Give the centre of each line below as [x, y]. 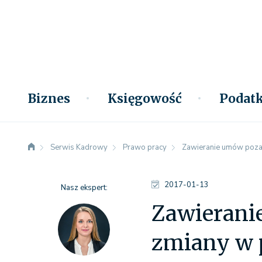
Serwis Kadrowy [79, 147]
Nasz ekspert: [84, 188]
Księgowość [145, 99]
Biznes [49, 99]
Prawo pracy [145, 147]
